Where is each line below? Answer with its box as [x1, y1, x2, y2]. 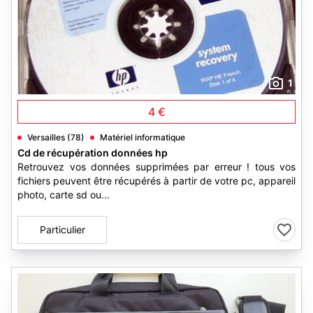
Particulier [39, 224, 85, 235]
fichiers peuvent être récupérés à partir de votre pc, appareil [17, 175, 296, 187]
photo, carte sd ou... [17, 189, 110, 201]
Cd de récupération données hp [17, 147, 168, 159]
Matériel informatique [100, 132, 185, 143]
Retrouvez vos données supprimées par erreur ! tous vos [17, 161, 296, 173]
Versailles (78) [27, 132, 85, 143]
